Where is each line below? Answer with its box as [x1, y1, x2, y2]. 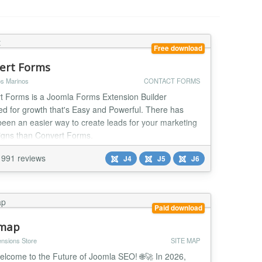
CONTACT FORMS [143, 76, 200, 86]
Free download [153, 43, 202, 54]
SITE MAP [170, 235, 200, 245]
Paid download [154, 202, 202, 213]
